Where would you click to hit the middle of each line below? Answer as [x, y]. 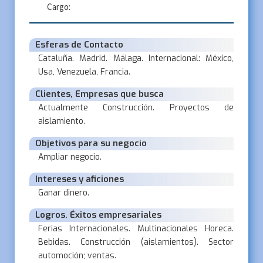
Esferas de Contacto [79, 45]
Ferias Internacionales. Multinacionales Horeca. [136, 229]
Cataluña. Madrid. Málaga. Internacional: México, [136, 58]
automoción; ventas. [77, 256]
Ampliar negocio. [70, 157]
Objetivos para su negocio [91, 143]
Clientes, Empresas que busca [100, 94]
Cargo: [59, 7]
